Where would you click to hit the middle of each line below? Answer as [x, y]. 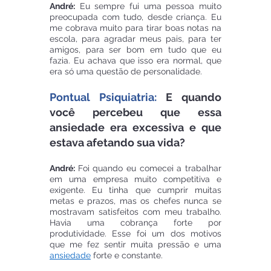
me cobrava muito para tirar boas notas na [135, 28]
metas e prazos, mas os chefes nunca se [135, 201]
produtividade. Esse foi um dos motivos [135, 234]
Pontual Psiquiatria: [103, 97]
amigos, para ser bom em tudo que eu [135, 50]
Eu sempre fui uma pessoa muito [148, 6]
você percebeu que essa [135, 113]
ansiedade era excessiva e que [135, 128]
